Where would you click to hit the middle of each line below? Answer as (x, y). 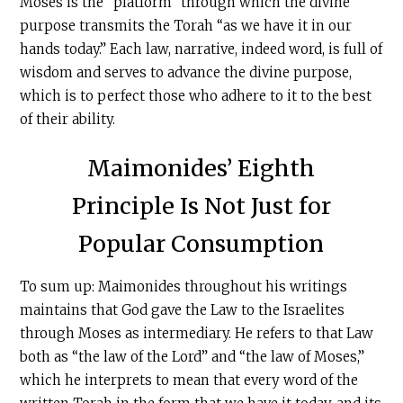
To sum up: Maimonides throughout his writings (184, 287)
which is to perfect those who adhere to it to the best (196, 96)
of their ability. (68, 119)
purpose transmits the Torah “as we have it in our (186, 26)
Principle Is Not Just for (201, 206)
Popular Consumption (201, 244)
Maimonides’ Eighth (201, 168)
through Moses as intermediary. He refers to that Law (197, 333)
